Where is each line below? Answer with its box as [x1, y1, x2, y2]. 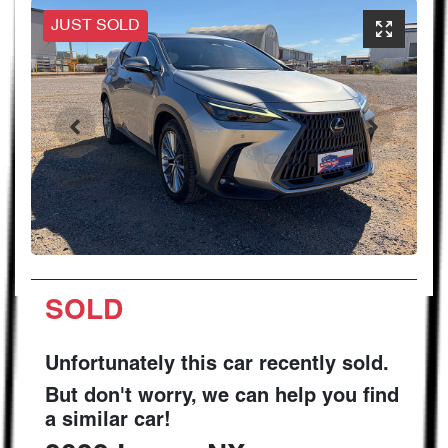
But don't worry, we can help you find [45, 388, 399, 407]
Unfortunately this [45, 356, 223, 375]
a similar [45, 412, 134, 431]
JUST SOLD [51, 18, 140, 34]
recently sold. [253, 356, 389, 375]
